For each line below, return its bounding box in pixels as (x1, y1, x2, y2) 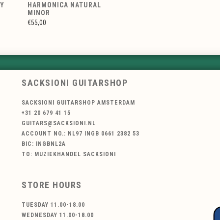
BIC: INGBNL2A (22, 140, 66, 148)
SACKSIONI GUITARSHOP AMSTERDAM (22, 99, 135, 107)
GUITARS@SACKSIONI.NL (22, 120, 96, 127)
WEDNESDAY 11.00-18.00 (22, 211, 94, 219)
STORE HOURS (22, 179, 82, 190)
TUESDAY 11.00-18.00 (22, 201, 85, 208)
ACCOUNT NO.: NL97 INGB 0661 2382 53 (22, 130, 139, 137)
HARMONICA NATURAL (27, 1, 101, 9)
